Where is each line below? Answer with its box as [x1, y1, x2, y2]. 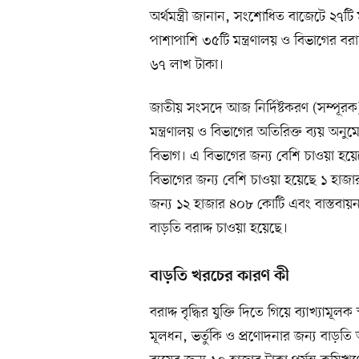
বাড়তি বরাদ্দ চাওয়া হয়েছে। [150, 219, 288, 239]
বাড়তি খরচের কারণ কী [150, 267, 289, 287]
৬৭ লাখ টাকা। [150, 55, 224, 75]
